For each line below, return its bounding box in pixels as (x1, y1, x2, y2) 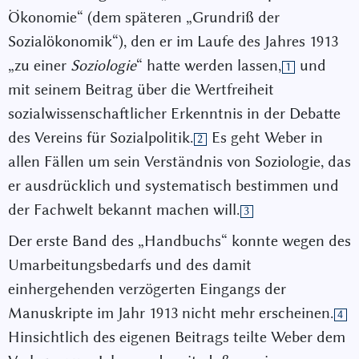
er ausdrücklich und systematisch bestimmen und (8, 175, 339, 195)
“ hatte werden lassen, (136, 55, 281, 75)
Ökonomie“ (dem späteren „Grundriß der (8, 7, 280, 26)
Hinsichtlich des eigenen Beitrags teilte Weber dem (8, 328, 345, 347)
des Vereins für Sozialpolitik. (8, 127, 193, 147)
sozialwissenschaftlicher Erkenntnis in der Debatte (8, 103, 341, 123)
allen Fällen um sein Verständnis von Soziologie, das (8, 151, 351, 171)
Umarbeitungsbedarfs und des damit (8, 256, 252, 275)
